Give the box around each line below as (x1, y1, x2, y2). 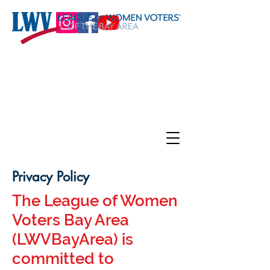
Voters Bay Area (12, 211, 129, 229)
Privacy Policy (12, 168, 89, 185)
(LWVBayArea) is (12, 230, 133, 248)
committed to (12, 250, 114, 268)
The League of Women (12, 192, 178, 210)
